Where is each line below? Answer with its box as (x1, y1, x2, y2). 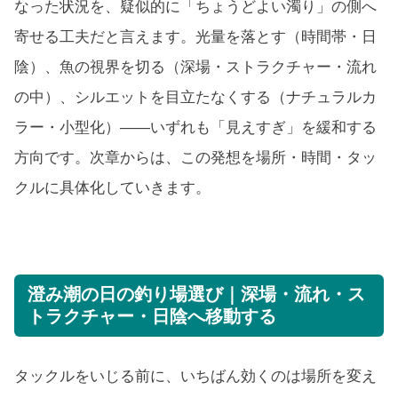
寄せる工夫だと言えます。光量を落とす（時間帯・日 (14, 28, 377, 46)
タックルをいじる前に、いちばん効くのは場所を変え (14, 368, 377, 386)
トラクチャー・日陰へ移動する (28, 306, 276, 327)
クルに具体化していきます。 (14, 179, 211, 197)
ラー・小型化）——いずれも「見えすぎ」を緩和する (14, 119, 377, 137)
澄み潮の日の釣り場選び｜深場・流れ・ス (28, 284, 365, 305)
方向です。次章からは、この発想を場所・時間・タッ (14, 149, 377, 167)
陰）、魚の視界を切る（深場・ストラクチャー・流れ (14, 59, 377, 76)
